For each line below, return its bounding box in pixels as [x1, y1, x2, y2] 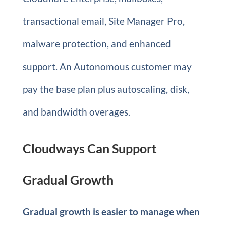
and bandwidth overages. [22, 106, 130, 118]
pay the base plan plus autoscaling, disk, [22, 83, 189, 95]
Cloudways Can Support [22, 141, 157, 156]
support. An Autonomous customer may [22, 61, 192, 72]
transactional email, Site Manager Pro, [22, 15, 185, 27]
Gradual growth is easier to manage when [22, 206, 200, 217]
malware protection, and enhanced [22, 38, 171, 49]
